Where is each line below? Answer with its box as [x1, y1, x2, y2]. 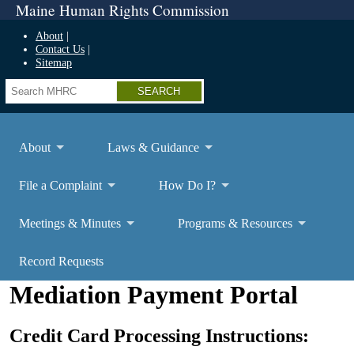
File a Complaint [19, 179, 102, 192]
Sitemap [36, 56, 72, 69]
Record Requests [19, 254, 104, 268]
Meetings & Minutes [19, 217, 121, 230]
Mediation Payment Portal [9, 281, 298, 309]
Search [6, 79, 43, 92]
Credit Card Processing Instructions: [9, 325, 309, 346]
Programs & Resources [178, 217, 292, 230]
